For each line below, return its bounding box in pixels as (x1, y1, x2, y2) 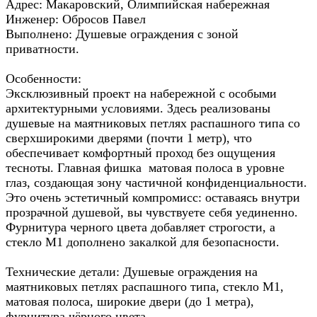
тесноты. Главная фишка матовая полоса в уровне (6, 160, 284, 175)
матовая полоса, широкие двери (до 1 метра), (6, 294, 254, 309)
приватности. (6, 41, 79, 56)
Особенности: (6, 71, 81, 86)
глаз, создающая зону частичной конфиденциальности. (6, 175, 307, 190)
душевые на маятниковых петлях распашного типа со (6, 115, 300, 130)
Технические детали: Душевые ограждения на (6, 264, 258, 279)
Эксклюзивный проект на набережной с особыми (6, 86, 277, 100)
